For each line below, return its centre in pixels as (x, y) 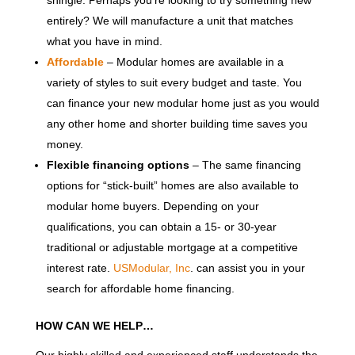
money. (65, 144)
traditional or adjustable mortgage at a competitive (172, 247)
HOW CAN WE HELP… (94, 325)
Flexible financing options (118, 164)
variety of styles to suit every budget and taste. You (174, 82)
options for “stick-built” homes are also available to (172, 185)
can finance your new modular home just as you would (183, 103)
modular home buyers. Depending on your (153, 206)
